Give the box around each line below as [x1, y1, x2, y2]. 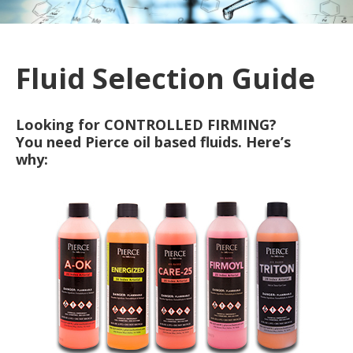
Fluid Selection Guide [16, 58, 315, 98]
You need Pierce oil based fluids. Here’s [16, 132, 291, 151]
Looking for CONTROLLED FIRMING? [16, 114, 277, 134]
